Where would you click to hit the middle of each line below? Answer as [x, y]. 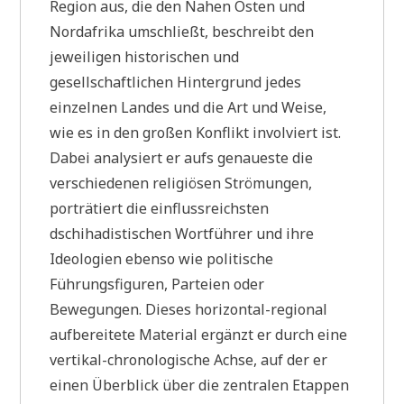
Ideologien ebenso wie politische [162, 258]
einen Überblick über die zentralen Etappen [200, 385]
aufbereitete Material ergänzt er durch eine [199, 334]
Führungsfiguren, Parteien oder [157, 284]
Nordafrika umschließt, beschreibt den [182, 31]
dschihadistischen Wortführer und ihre [182, 233]
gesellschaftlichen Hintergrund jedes [176, 82]
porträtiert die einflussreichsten [160, 208]
